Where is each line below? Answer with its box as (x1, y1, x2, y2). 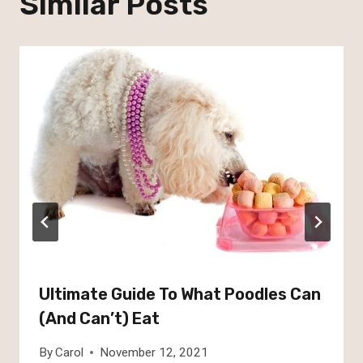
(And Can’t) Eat (39, 308, 160, 328)
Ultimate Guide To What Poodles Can (39, 284, 321, 304)
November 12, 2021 (100, 344, 209, 360)
